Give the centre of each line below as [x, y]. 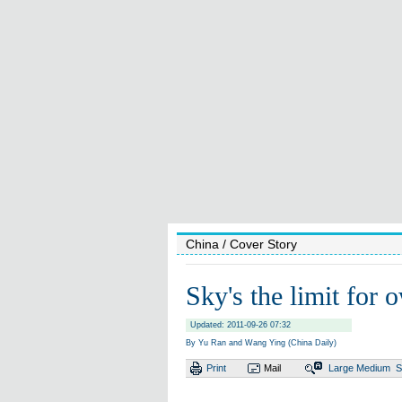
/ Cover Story [258, 244]
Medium [373, 368]
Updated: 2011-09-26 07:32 [240, 325]
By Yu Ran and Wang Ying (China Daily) [261, 343]
